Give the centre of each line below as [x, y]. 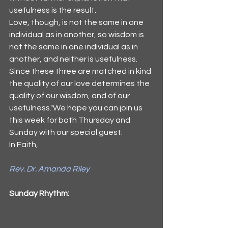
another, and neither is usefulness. [74, 59]
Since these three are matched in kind [81, 72]
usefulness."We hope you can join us [77, 108]
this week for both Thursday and [70, 120]
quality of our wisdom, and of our [70, 96]
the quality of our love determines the [80, 84]
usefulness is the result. [53, 10]
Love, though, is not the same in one [77, 23]
